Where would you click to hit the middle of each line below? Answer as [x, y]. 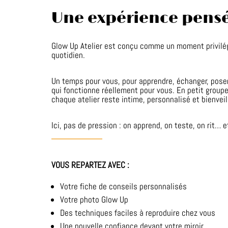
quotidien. [68, 55]
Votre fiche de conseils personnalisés [123, 187]
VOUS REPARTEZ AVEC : [91, 165]
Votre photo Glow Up [94, 200]
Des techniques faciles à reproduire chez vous [137, 213]
